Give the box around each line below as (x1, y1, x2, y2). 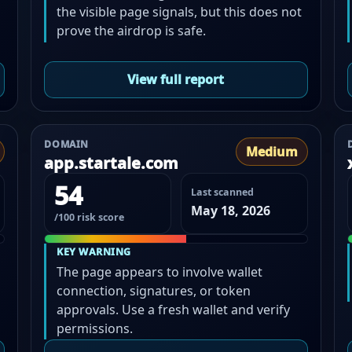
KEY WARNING (57, 245, 131, 259)
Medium (245, 142, 298, 160)
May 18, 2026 (190, 201, 270, 219)
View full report (127, 71, 225, 89)
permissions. (57, 319, 134, 337)
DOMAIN (44, 137, 89, 151)
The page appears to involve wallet (57, 262, 263, 280)
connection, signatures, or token (57, 281, 251, 299)
